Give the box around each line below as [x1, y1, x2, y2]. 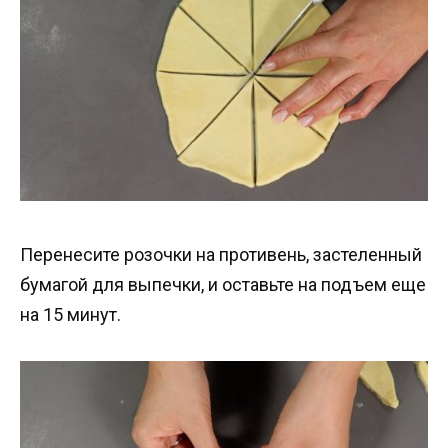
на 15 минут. [20, 304, 121, 326]
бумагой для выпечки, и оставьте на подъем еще [20, 274, 426, 296]
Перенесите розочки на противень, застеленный [20, 244, 422, 266]
